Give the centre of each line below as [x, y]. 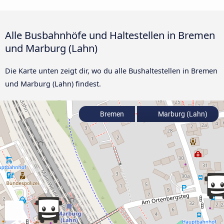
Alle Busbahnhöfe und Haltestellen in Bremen [110, 35]
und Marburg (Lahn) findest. [53, 84]
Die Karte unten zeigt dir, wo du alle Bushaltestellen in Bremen [111, 71]
